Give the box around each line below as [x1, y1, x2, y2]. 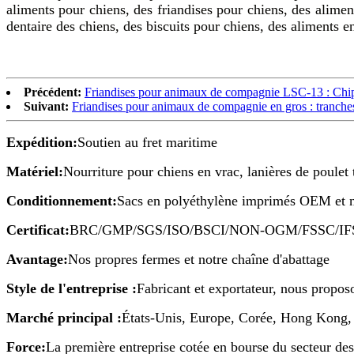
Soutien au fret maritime [77, 134, 217, 151]
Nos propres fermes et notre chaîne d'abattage [68, 251, 330, 268]
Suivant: [24, 100, 69, 114]
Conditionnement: [6, 193, 117, 209]
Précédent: [24, 85, 81, 100]
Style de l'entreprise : [6, 281, 137, 297]
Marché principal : [6, 310, 122, 326]
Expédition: [6, 134, 77, 151]
